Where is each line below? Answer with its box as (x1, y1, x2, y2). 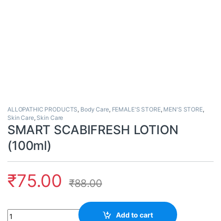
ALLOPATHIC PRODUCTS (7, 106, 78, 113)
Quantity (7, 209, 36, 218)
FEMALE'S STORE (111, 106, 161, 113)
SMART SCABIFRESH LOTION (7, 122, 179, 138)
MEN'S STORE (163, 106, 203, 113)
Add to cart (116, 210, 153, 219)
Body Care (80, 106, 109, 113)
